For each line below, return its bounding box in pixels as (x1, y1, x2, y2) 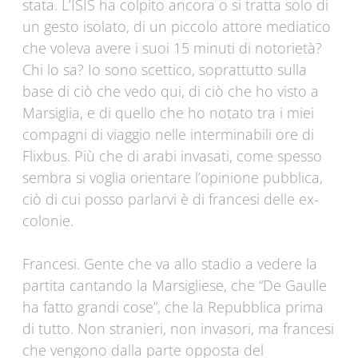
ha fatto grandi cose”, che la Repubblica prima (22, 297, 324, 317)
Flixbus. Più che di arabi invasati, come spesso (22, 146, 322, 166)
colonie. (22, 211, 74, 231)
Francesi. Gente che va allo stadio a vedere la (22, 254, 317, 274)
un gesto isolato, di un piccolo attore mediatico (22, 17, 331, 37)
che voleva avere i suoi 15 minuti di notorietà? (22, 38, 322, 58)
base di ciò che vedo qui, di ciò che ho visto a (22, 82, 319, 101)
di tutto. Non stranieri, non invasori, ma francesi (22, 319, 334, 339)
